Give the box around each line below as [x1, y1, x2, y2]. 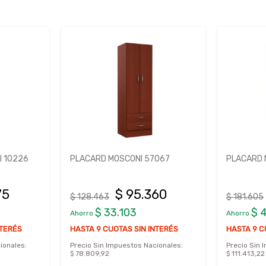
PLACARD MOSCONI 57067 [70, 153, 170, 164]
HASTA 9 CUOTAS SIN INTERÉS [70, 224, 178, 233]
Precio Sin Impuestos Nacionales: [70, 240, 183, 249]
